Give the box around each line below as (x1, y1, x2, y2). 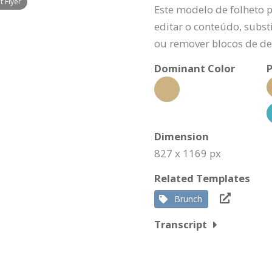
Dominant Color (154, 61, 235, 75)
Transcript (154, 217, 207, 231)
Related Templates (154, 171, 250, 185)
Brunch (174, 193, 202, 205)
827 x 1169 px (154, 146, 221, 160)
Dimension (154, 129, 209, 143)
